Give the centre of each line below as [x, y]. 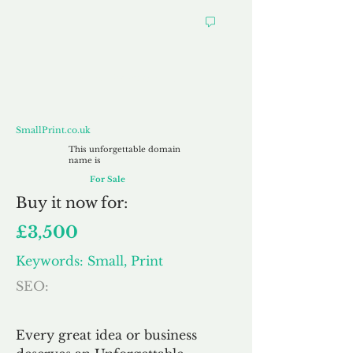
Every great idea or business [106, 335]
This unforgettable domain [124, 149]
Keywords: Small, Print [89, 261]
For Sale [108, 179]
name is [85, 160]
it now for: [87, 203]
